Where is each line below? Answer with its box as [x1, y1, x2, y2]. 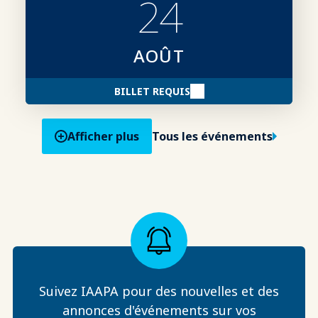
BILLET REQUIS [114, 84, 190, 98]
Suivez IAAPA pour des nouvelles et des [39, 282, 279, 300]
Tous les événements [151, 128, 273, 144]
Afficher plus [67, 128, 139, 144]
